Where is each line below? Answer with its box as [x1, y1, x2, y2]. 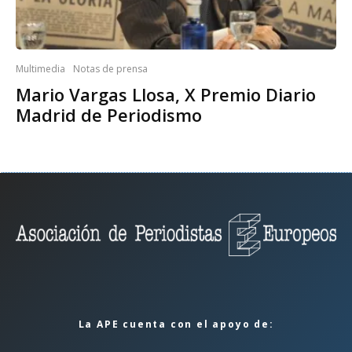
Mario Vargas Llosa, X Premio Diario [16, 82, 316, 106]
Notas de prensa [73, 61, 148, 75]
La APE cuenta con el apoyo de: [78, 317, 274, 331]
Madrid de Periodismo [16, 102, 202, 126]
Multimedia [16, 61, 65, 75]
